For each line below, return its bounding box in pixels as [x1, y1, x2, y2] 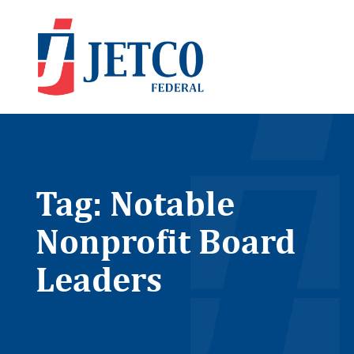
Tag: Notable [35, 183, 235, 224]
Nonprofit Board [35, 220, 296, 262]
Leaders [35, 258, 162, 300]
